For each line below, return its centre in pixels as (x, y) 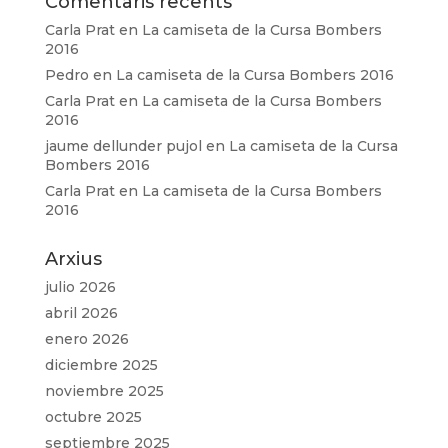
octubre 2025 (93, 416)
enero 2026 (86, 338)
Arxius (73, 258)
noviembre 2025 (104, 390)
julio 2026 (80, 286)
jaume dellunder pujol (123, 145)
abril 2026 (81, 312)
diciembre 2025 (101, 364)
